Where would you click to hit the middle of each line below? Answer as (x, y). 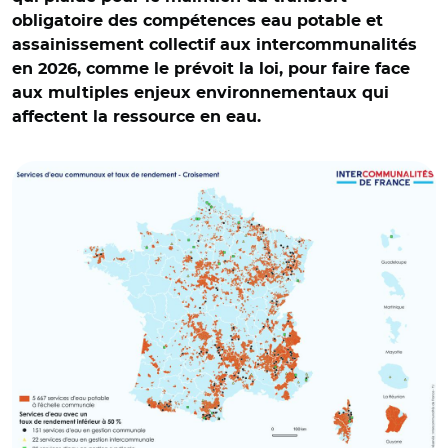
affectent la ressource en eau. (136, 117)
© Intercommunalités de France (131, 142)
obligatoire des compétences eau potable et (197, 21)
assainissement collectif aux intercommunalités (214, 45)
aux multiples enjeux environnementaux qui (200, 93)
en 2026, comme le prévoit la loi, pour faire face (211, 69)
